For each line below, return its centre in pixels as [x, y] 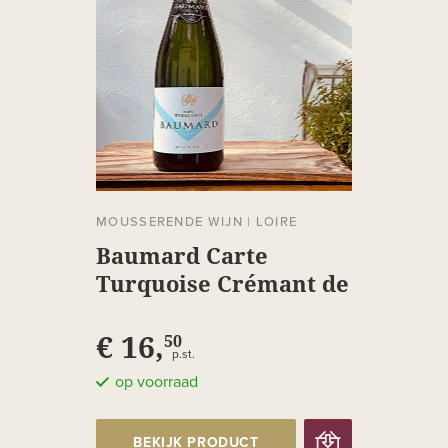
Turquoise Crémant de [222, 283]
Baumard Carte [182, 255]
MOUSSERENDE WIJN [169, 222]
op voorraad [156, 382]
